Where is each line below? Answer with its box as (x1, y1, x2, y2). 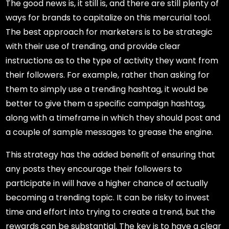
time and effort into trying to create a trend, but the (6, 206, 216, 218)
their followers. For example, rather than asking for (6, 69, 210, 81)
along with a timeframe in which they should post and (6, 112, 221, 124)
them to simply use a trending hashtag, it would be (6, 83, 209, 96)
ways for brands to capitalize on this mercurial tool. (6, 12, 212, 24)
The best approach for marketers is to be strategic (6, 26, 213, 38)
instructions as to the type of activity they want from (6, 55, 219, 67)
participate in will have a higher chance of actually (6, 177, 209, 190)
